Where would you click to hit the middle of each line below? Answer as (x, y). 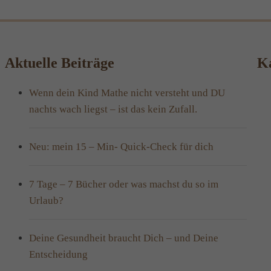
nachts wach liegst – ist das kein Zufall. (113, 109)
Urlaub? (47, 200)
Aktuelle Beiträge (60, 63)
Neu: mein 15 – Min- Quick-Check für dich (122, 146)
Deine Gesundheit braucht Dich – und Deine (124, 238)
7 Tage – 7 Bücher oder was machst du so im (124, 184)
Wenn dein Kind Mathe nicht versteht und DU (127, 93)
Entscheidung (59, 254)
